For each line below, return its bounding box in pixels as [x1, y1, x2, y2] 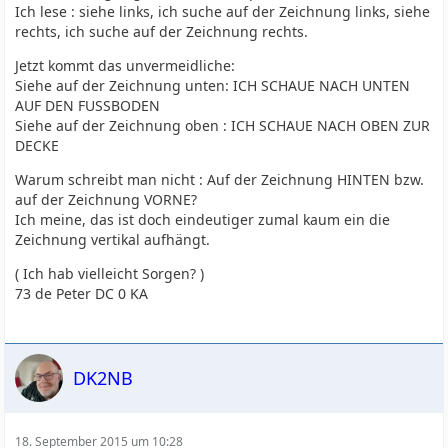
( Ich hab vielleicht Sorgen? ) [15, 264, 205, 283]
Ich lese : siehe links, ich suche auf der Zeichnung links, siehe [15, 2, 431, 21]
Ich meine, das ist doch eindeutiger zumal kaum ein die [15, 210, 391, 229]
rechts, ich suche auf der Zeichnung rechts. [15, 22, 309, 41]
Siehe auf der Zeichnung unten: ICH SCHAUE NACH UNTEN [15, 76, 411, 95]
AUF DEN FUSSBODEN [15, 96, 161, 115]
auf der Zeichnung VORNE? [15, 190, 198, 209]
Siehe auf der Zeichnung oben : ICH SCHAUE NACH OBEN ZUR [15, 116, 431, 135]
